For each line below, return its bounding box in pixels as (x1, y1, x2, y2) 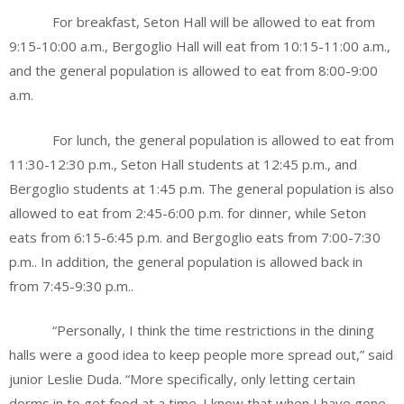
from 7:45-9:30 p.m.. (9, 276, 133, 295)
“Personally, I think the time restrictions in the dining (9, 321, 374, 340)
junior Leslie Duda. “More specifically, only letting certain (9, 370, 355, 389)
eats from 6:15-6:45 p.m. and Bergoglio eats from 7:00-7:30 (9, 227, 381, 246)
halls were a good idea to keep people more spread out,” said (9, 345, 393, 364)
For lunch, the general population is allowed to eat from (9, 130, 394, 149)
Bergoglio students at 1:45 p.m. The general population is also (9, 179, 394, 197)
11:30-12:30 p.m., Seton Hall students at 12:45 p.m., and (9, 154, 357, 173)
